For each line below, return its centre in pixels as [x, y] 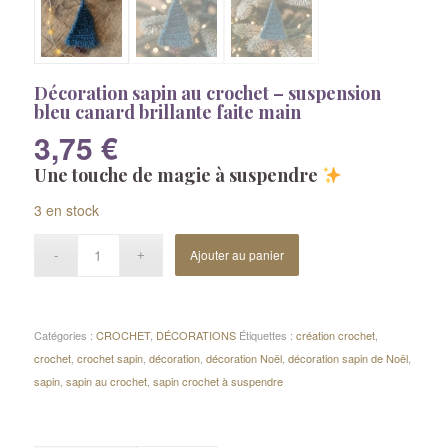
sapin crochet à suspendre [217, 380]
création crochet [335, 334]
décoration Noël [243, 357]
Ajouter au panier [237, 254]
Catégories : [64, 334]
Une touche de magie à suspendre [177, 175]
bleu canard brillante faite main [167, 111]
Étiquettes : [267, 334]
